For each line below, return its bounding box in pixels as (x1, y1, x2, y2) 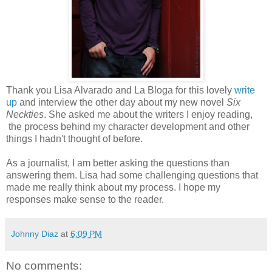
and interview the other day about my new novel (19, 97, 226, 108)
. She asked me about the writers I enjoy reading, (44, 109, 253, 120)
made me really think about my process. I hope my (6, 182, 220, 193)
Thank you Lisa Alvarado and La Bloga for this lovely (6, 85, 234, 96)
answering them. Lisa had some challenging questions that (6, 170, 258, 181)
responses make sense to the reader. (6, 194, 164, 205)
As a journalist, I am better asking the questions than (6, 158, 229, 169)
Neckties (6, 109, 44, 120)
